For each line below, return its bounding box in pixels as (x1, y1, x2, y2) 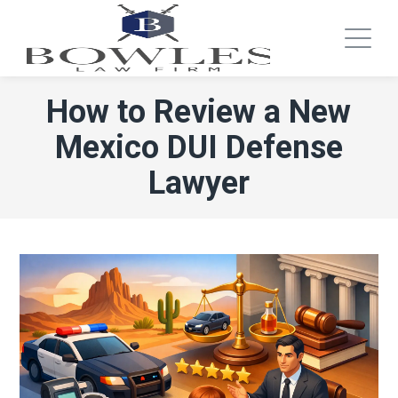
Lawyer (147, 164, 250, 202)
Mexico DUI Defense (54, 129, 343, 166)
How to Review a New (46, 93, 351, 131)
